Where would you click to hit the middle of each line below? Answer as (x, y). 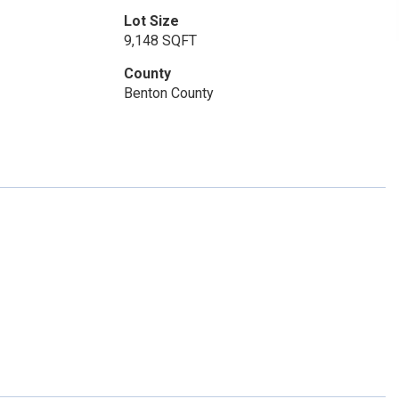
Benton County (168, 93)
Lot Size (151, 21)
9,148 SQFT (160, 41)
